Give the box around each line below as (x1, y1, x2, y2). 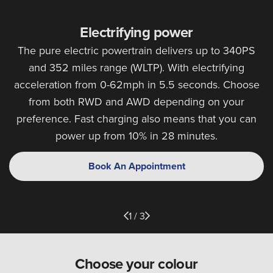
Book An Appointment (88, 159, 185, 174)
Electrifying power (80, 21, 193, 43)
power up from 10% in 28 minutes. (55, 128, 218, 144)
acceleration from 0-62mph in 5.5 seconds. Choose (13, 77, 260, 93)
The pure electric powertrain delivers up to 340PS (18, 43, 255, 58)
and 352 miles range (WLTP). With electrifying (29, 60, 244, 76)
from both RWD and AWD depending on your (29, 94, 244, 110)
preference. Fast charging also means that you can (16, 111, 257, 127)
